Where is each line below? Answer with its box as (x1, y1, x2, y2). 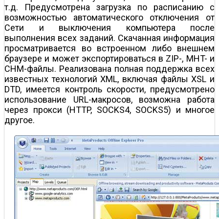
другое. (4, 114, 35, 125)
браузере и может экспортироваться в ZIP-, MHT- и (4, 53, 215, 64)
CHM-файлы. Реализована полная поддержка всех (4, 63, 215, 74)
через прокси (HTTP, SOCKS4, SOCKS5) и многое (4, 104, 215, 115)
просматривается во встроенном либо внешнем (4, 43, 215, 53)
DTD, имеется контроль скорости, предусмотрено (4, 84, 215, 94)
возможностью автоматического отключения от (4, 12, 215, 22)
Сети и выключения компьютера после (4, 22, 215, 33)
